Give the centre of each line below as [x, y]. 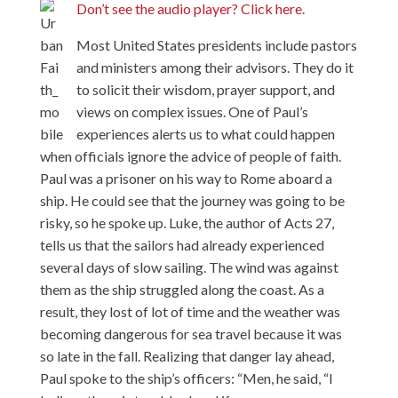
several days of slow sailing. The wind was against [189, 267]
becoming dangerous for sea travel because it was [191, 334]
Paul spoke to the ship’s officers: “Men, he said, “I [186, 378]
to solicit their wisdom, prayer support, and [205, 89]
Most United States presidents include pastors [216, 45]
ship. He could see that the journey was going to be [192, 200]
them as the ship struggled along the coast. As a [182, 289]
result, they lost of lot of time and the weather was [190, 311]
